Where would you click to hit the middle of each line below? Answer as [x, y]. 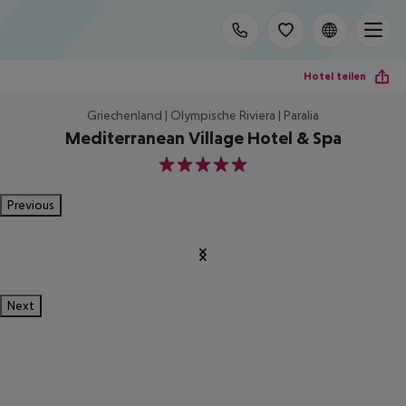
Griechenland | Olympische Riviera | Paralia [203, 115]
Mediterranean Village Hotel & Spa [203, 138]
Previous [31, 205]
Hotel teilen [335, 76]
